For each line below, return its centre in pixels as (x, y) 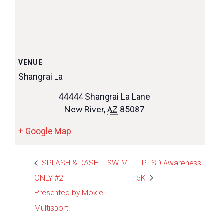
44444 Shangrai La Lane (104, 97)
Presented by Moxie (69, 193)
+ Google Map (45, 131)
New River (84, 110)
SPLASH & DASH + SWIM (84, 163)
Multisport (51, 208)
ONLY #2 (49, 178)
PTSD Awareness (172, 163)
